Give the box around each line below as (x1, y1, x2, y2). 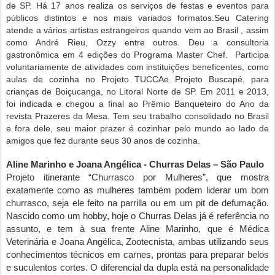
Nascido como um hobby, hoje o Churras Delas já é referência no (6, 211, 269, 221)
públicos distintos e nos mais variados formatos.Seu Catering (6, 13, 269, 23)
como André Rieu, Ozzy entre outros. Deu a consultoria (6, 37, 269, 47)
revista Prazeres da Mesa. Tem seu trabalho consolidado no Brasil (6, 111, 269, 121)
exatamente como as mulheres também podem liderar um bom (6, 185, 269, 195)
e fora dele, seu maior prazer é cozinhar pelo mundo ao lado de (6, 123, 269, 133)
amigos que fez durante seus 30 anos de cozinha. (6, 136, 200, 145)
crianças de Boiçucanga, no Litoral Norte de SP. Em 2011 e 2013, (6, 87, 269, 96)
